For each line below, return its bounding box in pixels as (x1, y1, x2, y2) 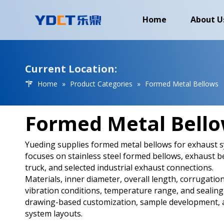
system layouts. (25, 208, 82, 219)
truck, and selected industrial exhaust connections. (25, 162, 213, 173)
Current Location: (25, 62, 117, 75)
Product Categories (70, 79, 132, 88)
